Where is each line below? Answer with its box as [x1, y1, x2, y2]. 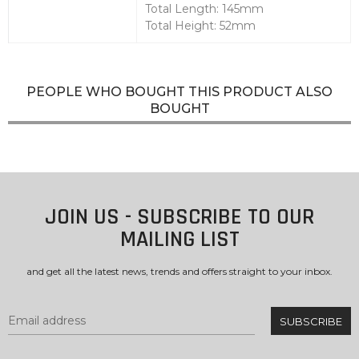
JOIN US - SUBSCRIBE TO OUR [45, 203, 314, 232]
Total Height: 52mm [145, 18, 256, 34]
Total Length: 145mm [145, 2, 264, 17]
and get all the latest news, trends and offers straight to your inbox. [26, 265, 333, 278]
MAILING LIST [119, 225, 240, 255]
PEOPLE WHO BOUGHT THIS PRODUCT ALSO [26, 84, 333, 100]
